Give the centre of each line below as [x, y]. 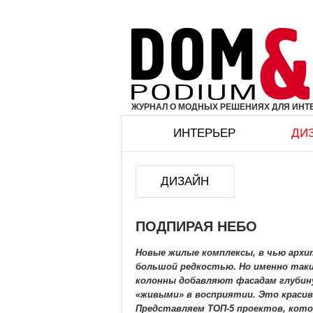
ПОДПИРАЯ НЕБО [196, 227]
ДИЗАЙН [185, 181]
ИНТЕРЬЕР [204, 133]
